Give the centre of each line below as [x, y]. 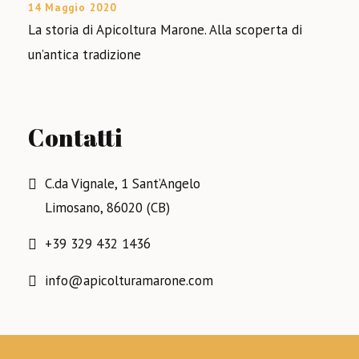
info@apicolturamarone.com [129, 280]
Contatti [75, 137]
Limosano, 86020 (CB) [107, 208]
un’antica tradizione [85, 54]
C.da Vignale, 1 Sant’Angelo [123, 184]
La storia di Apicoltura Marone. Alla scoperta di [165, 30]
